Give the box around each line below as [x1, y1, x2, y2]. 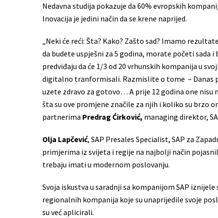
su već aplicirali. [42, 207, 94, 217]
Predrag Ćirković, [82, 111, 143, 122]
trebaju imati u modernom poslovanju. [42, 159, 170, 169]
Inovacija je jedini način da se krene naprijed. [42, 13, 187, 23]
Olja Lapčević [42, 134, 88, 144]
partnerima [42, 111, 82, 122]
